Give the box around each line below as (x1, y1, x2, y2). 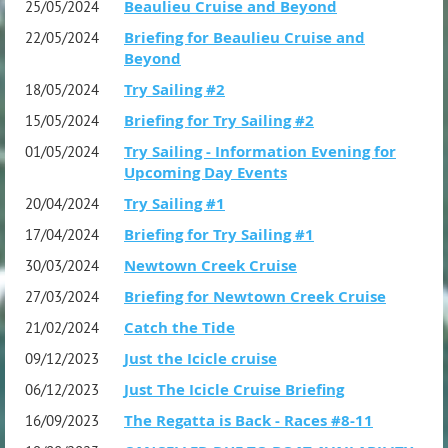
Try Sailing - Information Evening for (124, 140, 396, 162)
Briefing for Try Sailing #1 (124, 223, 314, 245)
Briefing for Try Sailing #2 (124, 109, 314, 131)
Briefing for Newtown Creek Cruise (124, 285, 386, 307)
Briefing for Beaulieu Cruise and (124, 26, 365, 48)
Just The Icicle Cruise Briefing (124, 378, 344, 400)
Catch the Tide (124, 316, 235, 338)
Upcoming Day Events (124, 161, 287, 183)
